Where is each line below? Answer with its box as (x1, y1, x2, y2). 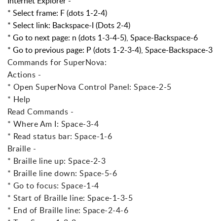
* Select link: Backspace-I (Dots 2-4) (7, 20, 130, 31)
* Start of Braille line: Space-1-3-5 (7, 192, 133, 204)
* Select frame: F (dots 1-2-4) (7, 7, 107, 19)
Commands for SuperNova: (7, 57, 107, 68)
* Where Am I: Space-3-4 (7, 118, 99, 130)
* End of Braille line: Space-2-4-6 (7, 205, 129, 216)
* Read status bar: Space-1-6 (7, 131, 112, 142)
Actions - (7, 69, 41, 80)
